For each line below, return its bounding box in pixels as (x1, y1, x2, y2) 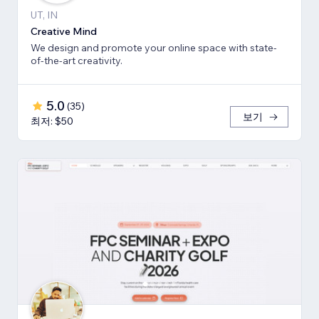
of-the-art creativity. (31, 53, 122, 67)
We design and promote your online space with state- (31, 41, 277, 54)
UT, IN (31, 8, 58, 21)
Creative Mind (31, 24, 97, 38)
